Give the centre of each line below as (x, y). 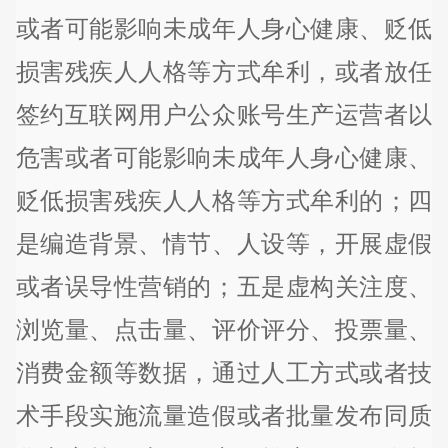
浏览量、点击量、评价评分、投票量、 (224, 329)
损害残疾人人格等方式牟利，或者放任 (224, 71)
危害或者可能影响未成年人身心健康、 (224, 157)
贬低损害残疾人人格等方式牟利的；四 (224, 200)
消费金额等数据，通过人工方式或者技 (224, 372)
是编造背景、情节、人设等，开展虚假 (224, 243)
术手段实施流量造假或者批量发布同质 (224, 415)
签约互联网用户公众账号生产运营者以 (224, 114)
